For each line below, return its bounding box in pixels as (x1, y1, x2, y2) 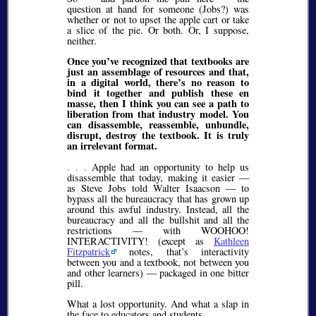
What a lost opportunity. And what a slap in (67, 296, 249, 310)
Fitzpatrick (67, 244, 110, 258)
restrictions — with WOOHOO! (67, 223, 249, 237)
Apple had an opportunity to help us (87, 159, 249, 174)
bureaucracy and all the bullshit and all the (67, 212, 249, 226)
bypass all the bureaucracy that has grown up (67, 191, 249, 205)
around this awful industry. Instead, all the (67, 202, 249, 216)
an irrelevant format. (67, 138, 157, 154)
